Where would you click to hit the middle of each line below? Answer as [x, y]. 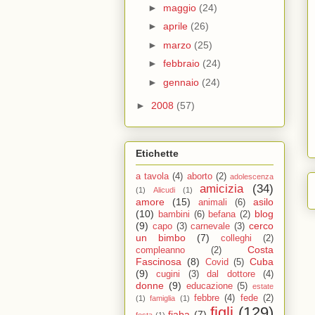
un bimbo [161, 238]
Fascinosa [159, 262]
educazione [209, 287]
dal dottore [231, 275]
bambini [174, 215]
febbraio [182, 64]
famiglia [163, 298]
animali [213, 203]
